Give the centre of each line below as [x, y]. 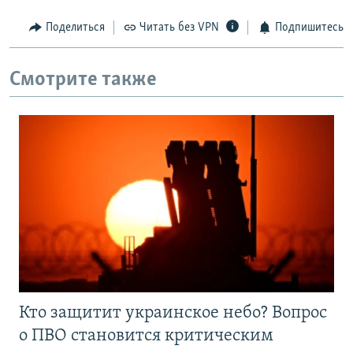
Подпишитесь [309, 28]
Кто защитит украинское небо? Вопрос [173, 314]
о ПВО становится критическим [146, 336]
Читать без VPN [179, 28]
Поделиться [75, 28]
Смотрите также [83, 80]
